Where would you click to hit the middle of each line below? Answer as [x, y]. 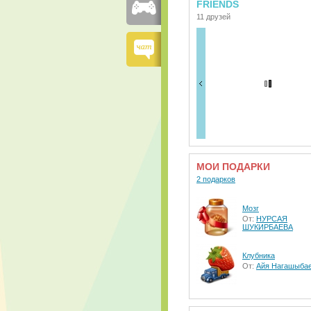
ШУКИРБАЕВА [268, 227]
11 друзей [213, 17]
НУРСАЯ [272, 219]
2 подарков [216, 179]
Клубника [259, 255]
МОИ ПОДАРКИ [233, 167]
